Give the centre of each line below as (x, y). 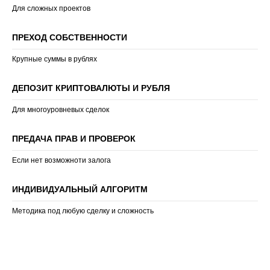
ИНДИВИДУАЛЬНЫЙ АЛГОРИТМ (80, 189)
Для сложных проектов (51, 8)
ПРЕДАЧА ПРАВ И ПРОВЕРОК (74, 139)
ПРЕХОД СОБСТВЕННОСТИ (70, 37)
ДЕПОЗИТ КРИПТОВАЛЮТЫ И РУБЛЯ (91, 88)
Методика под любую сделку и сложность (83, 211)
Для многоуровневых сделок (61, 110)
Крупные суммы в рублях (55, 59)
